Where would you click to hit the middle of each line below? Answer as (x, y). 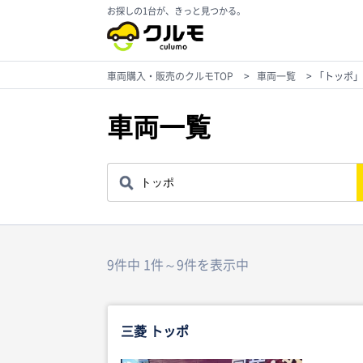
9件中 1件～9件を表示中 (178, 264)
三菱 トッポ (155, 331)
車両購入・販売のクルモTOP (170, 76)
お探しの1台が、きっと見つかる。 (176, 11)
